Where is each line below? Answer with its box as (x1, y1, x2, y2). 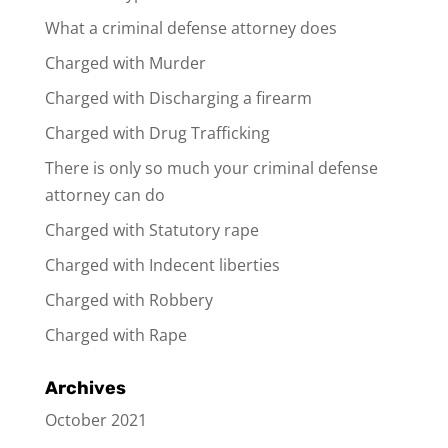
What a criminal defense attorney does (44, 17, 337, 40)
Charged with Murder (44, 52, 206, 75)
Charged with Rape (44, 324, 187, 347)
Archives (44, 377, 126, 400)
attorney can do (44, 184, 165, 207)
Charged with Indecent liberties (44, 254, 280, 277)
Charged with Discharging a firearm (44, 87, 312, 110)
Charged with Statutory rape (44, 219, 259, 242)
